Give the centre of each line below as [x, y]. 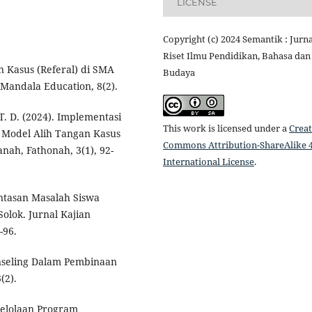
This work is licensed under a [226, 128]
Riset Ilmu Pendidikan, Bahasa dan [237, 56]
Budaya [179, 73]
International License [209, 162]
